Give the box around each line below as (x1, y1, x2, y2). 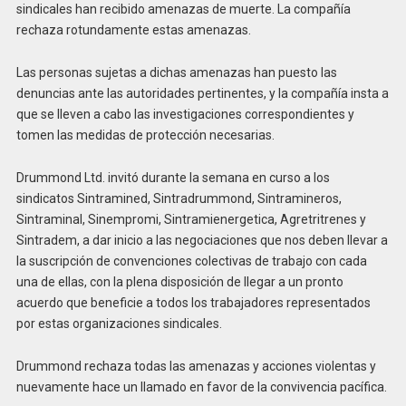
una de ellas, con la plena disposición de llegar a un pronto (15, 274, 343, 289)
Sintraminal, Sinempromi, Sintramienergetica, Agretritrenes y (15, 211, 366, 227)
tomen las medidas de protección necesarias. (15, 127, 275, 142)
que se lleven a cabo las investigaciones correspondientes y (15, 106, 354, 121)
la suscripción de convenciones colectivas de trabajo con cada (15, 253, 367, 268)
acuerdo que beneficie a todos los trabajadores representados (15, 295, 371, 310)
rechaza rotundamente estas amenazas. (15, 23, 254, 38)
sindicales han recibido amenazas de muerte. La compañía (15, 2, 351, 17)
